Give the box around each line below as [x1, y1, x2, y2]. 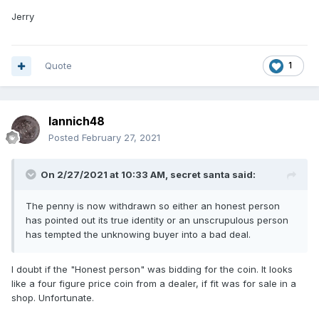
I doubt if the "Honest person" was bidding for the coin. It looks [11, 263, 293, 276]
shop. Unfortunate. [11, 292, 94, 304]
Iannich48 [48, 114, 105, 129]
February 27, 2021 [82, 132, 160, 144]
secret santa [170, 169, 230, 181]
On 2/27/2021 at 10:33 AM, [41, 169, 170, 181]
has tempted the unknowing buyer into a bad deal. [26, 229, 251, 241]
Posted [48, 132, 82, 144]
